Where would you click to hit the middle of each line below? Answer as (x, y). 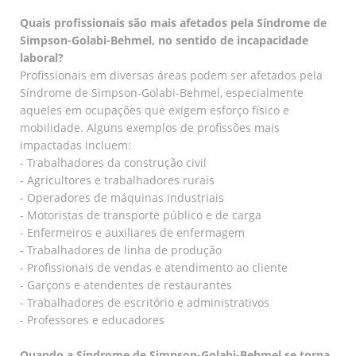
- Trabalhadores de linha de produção (121, 250)
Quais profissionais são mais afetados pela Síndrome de (173, 22)
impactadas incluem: (75, 145)
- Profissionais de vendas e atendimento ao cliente (154, 267)
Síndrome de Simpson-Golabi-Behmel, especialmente (162, 92)
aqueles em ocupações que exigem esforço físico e (155, 110)
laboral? (42, 57)
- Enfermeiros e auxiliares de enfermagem (132, 232)
